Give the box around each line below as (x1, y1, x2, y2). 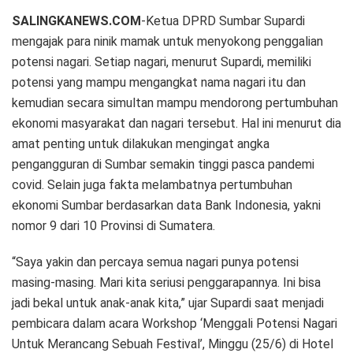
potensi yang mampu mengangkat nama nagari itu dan (12, 74, 306, 90)
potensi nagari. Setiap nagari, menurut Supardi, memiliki (12, 54, 311, 69)
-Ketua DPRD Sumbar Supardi (141, 13, 305, 28)
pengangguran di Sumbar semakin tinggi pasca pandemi (12, 156, 314, 172)
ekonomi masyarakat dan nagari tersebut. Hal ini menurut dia (12, 115, 341, 131)
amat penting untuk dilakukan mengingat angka (12, 136, 269, 151)
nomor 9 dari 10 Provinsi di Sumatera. (12, 217, 215, 233)
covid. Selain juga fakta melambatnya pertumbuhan (12, 176, 292, 192)
